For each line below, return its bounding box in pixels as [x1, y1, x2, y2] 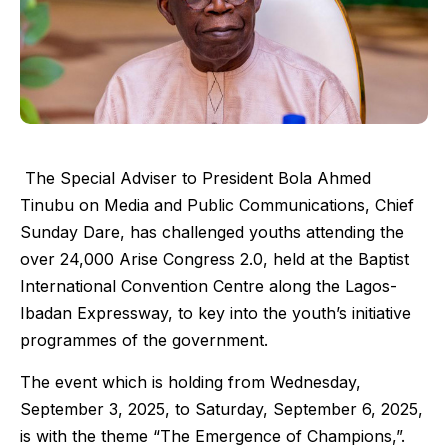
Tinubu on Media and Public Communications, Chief [20, 195, 414, 216]
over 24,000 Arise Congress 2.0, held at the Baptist [20, 249, 409, 270]
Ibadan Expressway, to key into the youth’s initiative [20, 303, 411, 324]
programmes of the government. [20, 330, 268, 351]
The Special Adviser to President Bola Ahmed [20, 168, 371, 189]
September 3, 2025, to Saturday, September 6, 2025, [20, 398, 423, 419]
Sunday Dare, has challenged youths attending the [20, 222, 404, 243]
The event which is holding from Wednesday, [20, 371, 361, 392]
